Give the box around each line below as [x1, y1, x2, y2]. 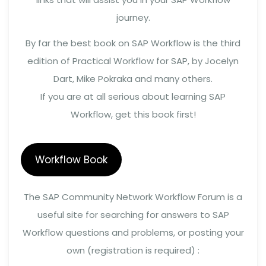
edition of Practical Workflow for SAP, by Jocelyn [27, 54, 239, 67]
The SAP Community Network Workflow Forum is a [24, 191, 242, 203]
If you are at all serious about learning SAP [40, 90, 226, 103]
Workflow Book [34, 152, 107, 167]
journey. [116, 11, 150, 24]
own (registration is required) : [66, 244, 199, 256]
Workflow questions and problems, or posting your [22, 226, 244, 239]
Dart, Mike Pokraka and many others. [53, 72, 213, 85]
